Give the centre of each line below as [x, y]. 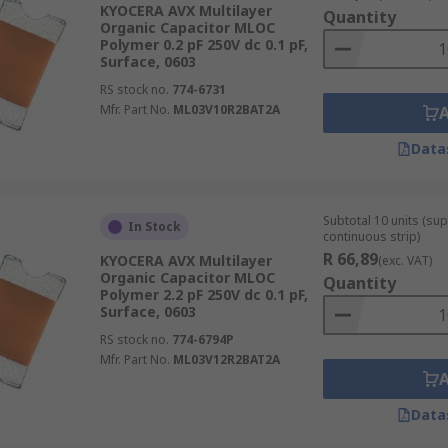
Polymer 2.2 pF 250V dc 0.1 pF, [203, 294]
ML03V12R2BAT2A [226, 359]
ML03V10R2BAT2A [226, 109]
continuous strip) [371, 236]
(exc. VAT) [404, 260]
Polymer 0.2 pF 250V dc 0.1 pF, [203, 44]
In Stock [154, 226]
